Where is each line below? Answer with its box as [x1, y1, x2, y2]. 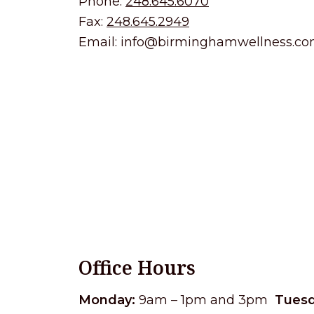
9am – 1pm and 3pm [135, 292, 268, 308]
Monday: [78, 292, 135, 308]
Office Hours [78, 254, 196, 280]
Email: [78, 34, 121, 50]
